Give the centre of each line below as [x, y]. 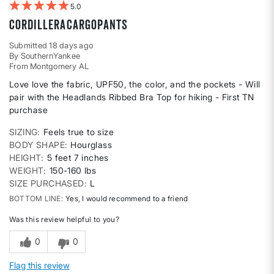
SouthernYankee [50, 56]
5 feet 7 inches [78, 158]
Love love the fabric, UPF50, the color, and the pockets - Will [135, 84]
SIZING [24, 132]
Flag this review [39, 265]
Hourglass [91, 145]
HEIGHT [25, 158]
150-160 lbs [73, 171]
